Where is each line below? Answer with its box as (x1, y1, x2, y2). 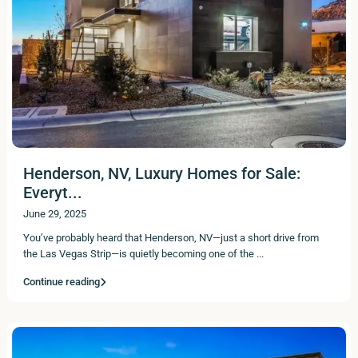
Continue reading (23, 276, 100, 288)
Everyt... (23, 183, 82, 203)
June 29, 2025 (23, 208, 86, 221)
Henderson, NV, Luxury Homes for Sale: (23, 164, 300, 184)
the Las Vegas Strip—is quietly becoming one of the (23, 248, 257, 261)
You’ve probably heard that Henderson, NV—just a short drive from (23, 232, 319, 245)
